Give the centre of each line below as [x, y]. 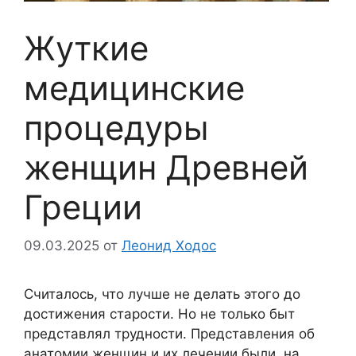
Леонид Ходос [169, 246]
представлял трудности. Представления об [169, 334]
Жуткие [86, 48]
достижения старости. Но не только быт [159, 314]
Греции [83, 207]
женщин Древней [166, 167]
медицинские [134, 87]
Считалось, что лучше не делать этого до [162, 294]
